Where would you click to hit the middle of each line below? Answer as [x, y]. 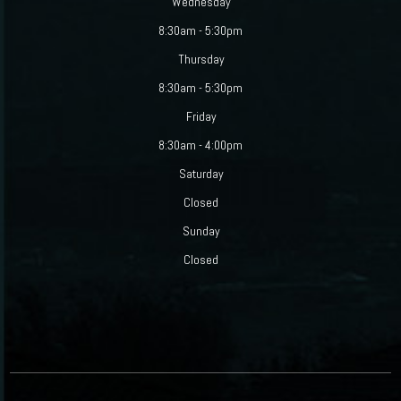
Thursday [200, 60]
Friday [200, 117]
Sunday [200, 231]
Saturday [200, 174]
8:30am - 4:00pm [200, 145]
